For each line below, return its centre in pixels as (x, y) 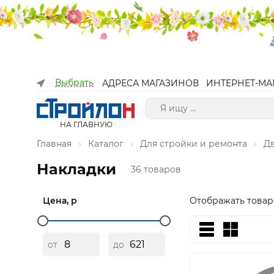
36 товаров (156, 169)
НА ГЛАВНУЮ (86, 124)
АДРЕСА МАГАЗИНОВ (150, 83)
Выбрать (74, 83)
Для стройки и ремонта (194, 144)
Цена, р (60, 201)
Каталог (106, 144)
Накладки (76, 169)
